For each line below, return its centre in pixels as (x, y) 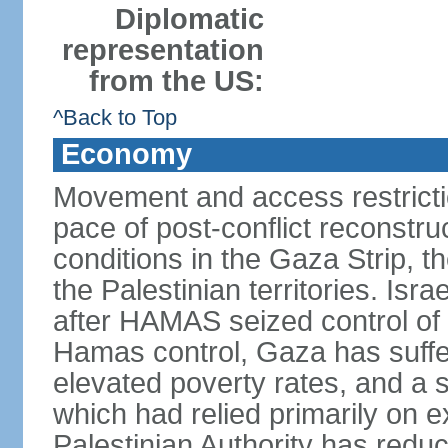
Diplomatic (189, 19)
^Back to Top (114, 117)
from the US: (176, 81)
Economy (126, 154)
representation (162, 50)
